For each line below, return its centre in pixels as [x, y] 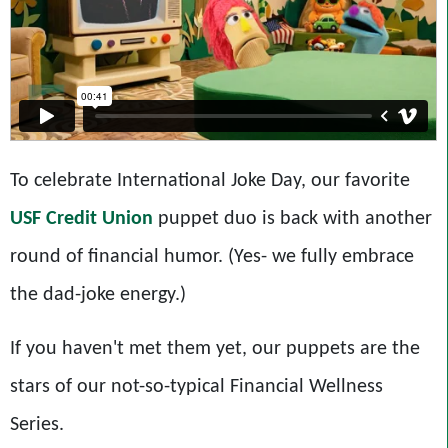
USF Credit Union [81, 219]
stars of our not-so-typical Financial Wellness [196, 387]
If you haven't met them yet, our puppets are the [215, 349]
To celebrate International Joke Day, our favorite [210, 181]
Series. [37, 425]
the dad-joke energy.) [98, 295]
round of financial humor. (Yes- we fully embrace [212, 257]
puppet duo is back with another [292, 219]
